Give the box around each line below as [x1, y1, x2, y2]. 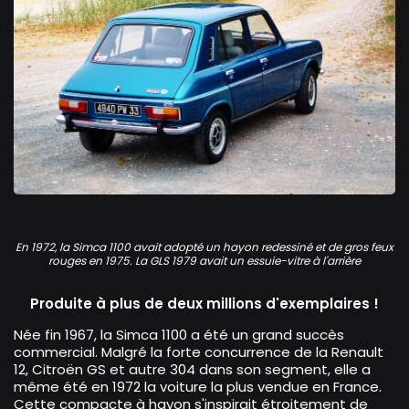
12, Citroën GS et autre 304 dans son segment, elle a [14, 360, 371, 380]
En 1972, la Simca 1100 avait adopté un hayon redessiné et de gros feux [16, 239, 393, 256]
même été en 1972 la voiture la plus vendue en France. [14, 377, 382, 397]
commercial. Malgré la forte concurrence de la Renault [14, 342, 383, 362]
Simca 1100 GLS [13, 197, 112, 217]
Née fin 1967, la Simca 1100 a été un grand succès [14, 325, 344, 345]
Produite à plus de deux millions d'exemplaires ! [30, 294, 379, 314]
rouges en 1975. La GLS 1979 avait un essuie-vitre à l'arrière [48, 253, 361, 269]
